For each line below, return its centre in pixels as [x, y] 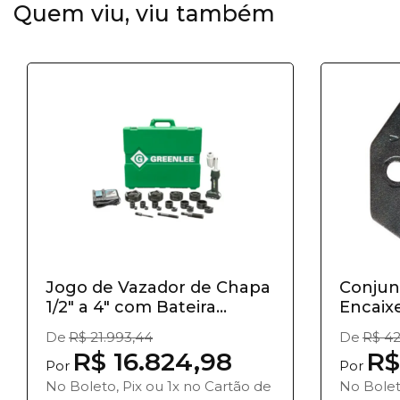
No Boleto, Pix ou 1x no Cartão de [158, 386]
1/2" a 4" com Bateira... [136, 307]
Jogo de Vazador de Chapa [158, 287]
